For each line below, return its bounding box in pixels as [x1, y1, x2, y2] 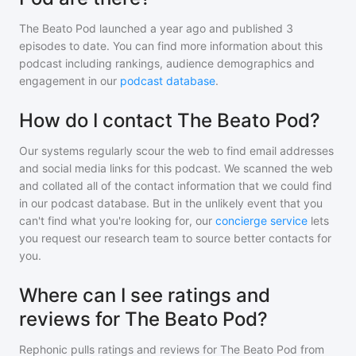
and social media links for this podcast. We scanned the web [19, 161, 333, 175]
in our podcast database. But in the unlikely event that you [19, 196, 323, 210]
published [229, 21, 283, 35]
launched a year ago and [96, 21, 229, 35]
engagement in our [19, 74, 120, 87]
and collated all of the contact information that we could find [19, 179, 332, 192]
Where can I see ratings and [19, 284, 270, 307]
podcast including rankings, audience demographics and [19, 56, 315, 70]
